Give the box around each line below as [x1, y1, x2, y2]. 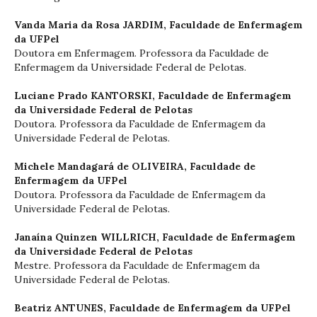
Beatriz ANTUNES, [14, 301, 109, 314]
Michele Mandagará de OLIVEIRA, [14, 159, 190, 173]
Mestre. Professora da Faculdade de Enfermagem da [14, 258, 260, 272]
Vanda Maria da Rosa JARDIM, [14, 18, 169, 31]
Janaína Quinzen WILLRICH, [14, 230, 162, 243]
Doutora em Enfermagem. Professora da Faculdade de [14, 46, 269, 59]
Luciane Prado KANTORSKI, [14, 88, 158, 102]
